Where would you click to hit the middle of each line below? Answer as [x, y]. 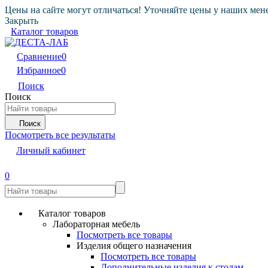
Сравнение [39, 57]
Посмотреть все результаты [60, 135]
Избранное [39, 70]
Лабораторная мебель [96, 224]
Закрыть [22, 21]
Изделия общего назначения [134, 246]
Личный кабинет [51, 150]
